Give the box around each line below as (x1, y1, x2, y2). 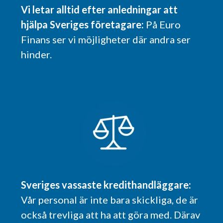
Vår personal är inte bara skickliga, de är (21, 193, 198, 206)
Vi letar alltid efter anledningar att (21, 3, 178, 15)
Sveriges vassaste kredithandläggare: (21, 178, 191, 191)
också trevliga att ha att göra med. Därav (21, 208, 200, 221)
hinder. (21, 48, 52, 60)
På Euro (146, 18, 181, 30)
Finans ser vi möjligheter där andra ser (21, 33, 191, 45)
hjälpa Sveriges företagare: (21, 18, 146, 30)
